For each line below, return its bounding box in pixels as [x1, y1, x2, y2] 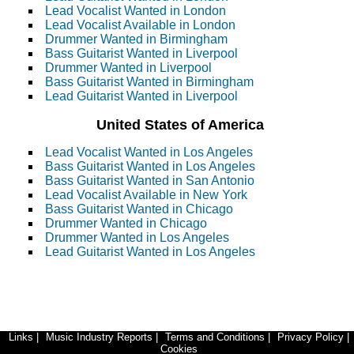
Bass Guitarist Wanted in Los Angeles [45, 160, 255, 174]
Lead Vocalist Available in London [45, 18, 235, 32]
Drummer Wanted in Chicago [45, 217, 207, 231]
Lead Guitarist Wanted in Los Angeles [45, 245, 255, 259]
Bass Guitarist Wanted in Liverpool [45, 47, 238, 61]
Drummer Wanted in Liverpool [45, 61, 212, 75]
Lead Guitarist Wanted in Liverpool [45, 89, 238, 104]
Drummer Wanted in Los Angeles [45, 231, 229, 245]
